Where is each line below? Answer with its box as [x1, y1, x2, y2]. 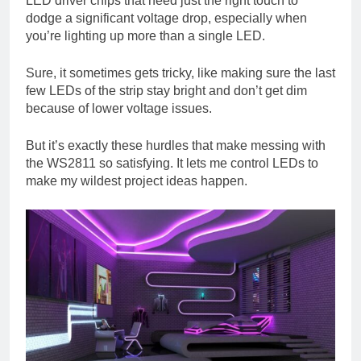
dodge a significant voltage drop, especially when [26, 11, 307, 26]
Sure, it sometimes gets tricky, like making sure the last [26, 66, 335, 81]
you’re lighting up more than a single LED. [26, 29, 265, 44]
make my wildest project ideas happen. [26, 174, 247, 189]
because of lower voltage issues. [26, 102, 212, 116]
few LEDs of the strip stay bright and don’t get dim [26, 84, 307, 98]
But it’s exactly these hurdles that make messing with [26, 139, 326, 153]
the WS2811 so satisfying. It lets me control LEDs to [26, 156, 318, 171]
